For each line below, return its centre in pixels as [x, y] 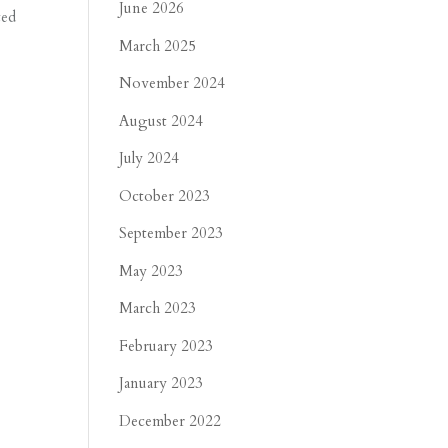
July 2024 [149, 158]
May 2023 [151, 270]
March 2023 [158, 308]
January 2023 [161, 383]
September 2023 [171, 233]
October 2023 [165, 195]
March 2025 [158, 45]
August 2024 [161, 120]
